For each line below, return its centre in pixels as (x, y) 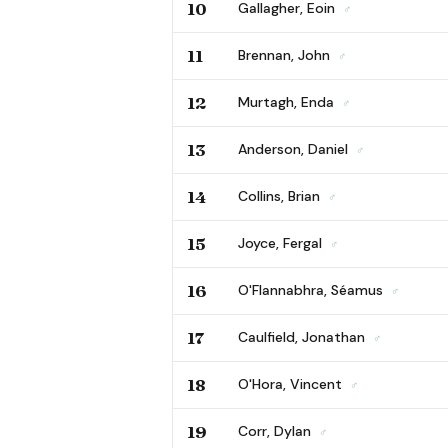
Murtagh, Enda (288, 101)
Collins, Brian (281, 195)
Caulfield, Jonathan (303, 336)
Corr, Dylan (276, 430)
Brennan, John (286, 54)
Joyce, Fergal (282, 242)
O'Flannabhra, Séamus (312, 289)
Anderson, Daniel (295, 148)
